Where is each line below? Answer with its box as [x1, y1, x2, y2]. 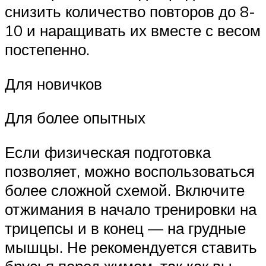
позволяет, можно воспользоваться [5, 161, 255, 180]
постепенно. [5, 40, 90, 59]
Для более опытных [5, 108, 145, 128]
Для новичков [5, 74, 102, 93]
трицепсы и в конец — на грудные [5, 218, 246, 237]
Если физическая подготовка [5, 142, 211, 161]
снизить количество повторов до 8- [5, 2, 255, 21]
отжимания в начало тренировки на [5, 199, 256, 218]
